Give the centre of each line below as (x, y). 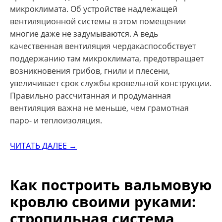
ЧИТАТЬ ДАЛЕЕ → (43, 145)
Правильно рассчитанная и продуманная (90, 96)
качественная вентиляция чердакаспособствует (103, 46)
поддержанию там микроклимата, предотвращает (107, 59)
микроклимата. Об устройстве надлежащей (94, 9)
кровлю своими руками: (103, 202)
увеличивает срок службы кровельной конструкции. (111, 83)
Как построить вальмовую (111, 185)
